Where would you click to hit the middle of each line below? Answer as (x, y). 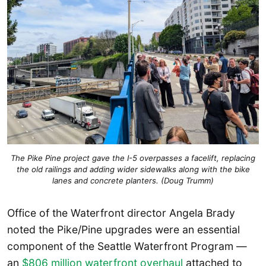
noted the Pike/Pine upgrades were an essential (123, 230)
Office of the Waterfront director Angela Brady (121, 213)
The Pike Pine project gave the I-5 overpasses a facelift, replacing (133, 158)
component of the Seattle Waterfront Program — (127, 246)
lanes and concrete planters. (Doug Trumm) (133, 180)
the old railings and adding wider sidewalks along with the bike (133, 169)
